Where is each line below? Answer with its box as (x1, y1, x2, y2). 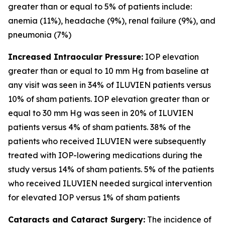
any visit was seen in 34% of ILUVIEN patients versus (8, 80, 211, 90)
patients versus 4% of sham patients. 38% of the (8, 122, 191, 132)
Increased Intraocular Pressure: (8, 52, 143, 62)
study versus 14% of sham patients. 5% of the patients (8, 164, 214, 174)
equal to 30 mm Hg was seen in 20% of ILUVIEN (8, 108, 193, 118)
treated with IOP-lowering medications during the (8, 150, 202, 160)
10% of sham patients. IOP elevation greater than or (8, 94, 209, 104)
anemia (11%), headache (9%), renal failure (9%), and (8, 16, 215, 26)
